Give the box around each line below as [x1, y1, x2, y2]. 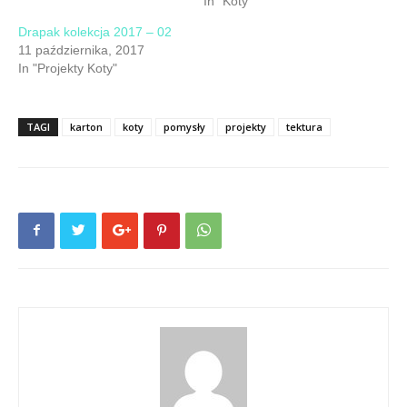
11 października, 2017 [18, 42, 144, 57]
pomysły [164, 119, 205, 134]
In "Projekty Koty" [18, 60, 117, 75]
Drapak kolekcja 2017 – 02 [18, 24, 172, 39]
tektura [286, 119, 323, 134]
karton [70, 119, 103, 134]
